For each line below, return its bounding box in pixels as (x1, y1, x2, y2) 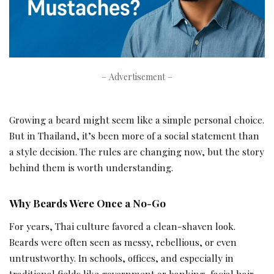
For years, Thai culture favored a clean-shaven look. (9, 219, 235, 232)
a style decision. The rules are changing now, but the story (9, 145, 264, 158)
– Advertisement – (102, 71, 172, 83)
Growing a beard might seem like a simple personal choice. (9, 113, 264, 127)
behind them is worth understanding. (9, 161, 173, 174)
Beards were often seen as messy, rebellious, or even (9, 235, 237, 248)
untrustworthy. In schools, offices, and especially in (9, 251, 234, 264)
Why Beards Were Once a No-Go (9, 196, 166, 210)
